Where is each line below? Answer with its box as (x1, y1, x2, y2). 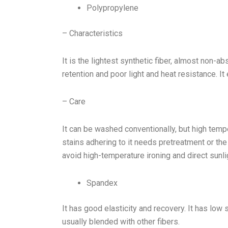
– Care (62, 97, 85, 106)
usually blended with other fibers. (62, 217, 180, 226)
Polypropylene (87, 3, 138, 13)
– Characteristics (62, 28, 123, 38)
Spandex (87, 178, 118, 188)
